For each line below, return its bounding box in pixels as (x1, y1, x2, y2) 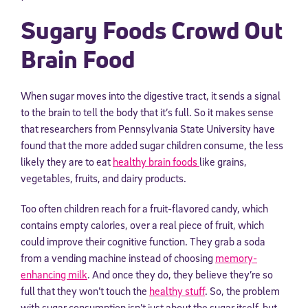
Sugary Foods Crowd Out (21, 14, 283, 47)
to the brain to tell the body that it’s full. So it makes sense (21, 105, 274, 120)
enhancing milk (21, 267, 87, 282)
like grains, (199, 155, 247, 169)
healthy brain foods (113, 155, 199, 169)
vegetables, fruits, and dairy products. (21, 171, 186, 186)
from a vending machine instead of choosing (21, 251, 215, 265)
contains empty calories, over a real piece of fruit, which (21, 218, 264, 232)
